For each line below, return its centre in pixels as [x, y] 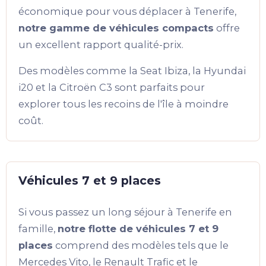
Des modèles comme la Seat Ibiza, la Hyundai [132, 71]
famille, [38, 229]
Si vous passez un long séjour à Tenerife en [125, 212]
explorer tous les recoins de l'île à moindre [123, 104]
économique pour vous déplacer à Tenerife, [127, 12]
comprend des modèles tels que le [141, 246]
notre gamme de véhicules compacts [116, 28]
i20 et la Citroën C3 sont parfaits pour [112, 88]
